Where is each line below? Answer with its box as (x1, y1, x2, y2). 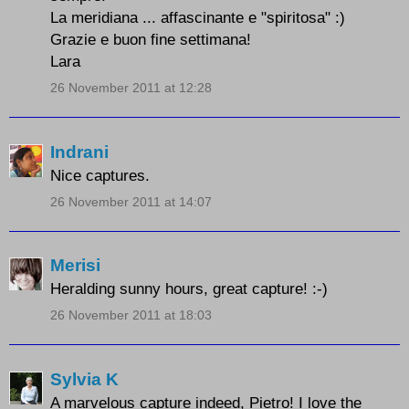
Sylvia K (50, 369, 119, 389)
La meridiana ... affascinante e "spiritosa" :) (50, 8, 345, 27)
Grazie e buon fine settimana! (50, 30, 251, 49)
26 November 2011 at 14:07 (50, 194, 212, 209)
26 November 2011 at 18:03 (50, 308, 212, 323)
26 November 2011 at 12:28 (50, 80, 212, 96)
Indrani (50, 142, 109, 162)
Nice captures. (50, 165, 150, 184)
